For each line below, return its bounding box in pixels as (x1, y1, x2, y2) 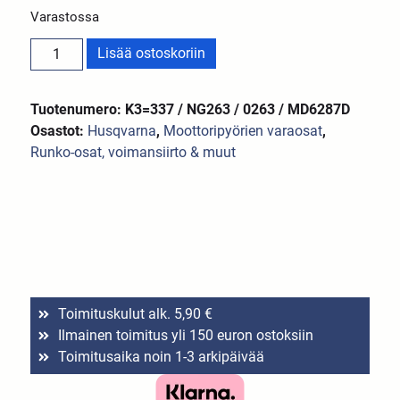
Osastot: (30, 121, 88, 139)
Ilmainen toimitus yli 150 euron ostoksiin (57, 327, 313, 345)
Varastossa (30, 8, 100, 25)
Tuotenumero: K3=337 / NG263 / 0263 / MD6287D (30, 100, 351, 118)
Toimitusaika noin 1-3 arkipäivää (57, 348, 264, 366)
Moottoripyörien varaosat (163, 121, 323, 139)
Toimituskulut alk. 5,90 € (57, 305, 212, 323)
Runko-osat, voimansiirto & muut (30, 143, 237, 161)
